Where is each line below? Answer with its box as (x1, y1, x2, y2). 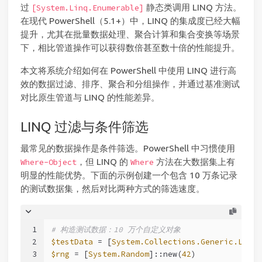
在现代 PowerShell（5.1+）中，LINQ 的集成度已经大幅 (20, 16, 240, 26)
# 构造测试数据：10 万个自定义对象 (50, 225, 181, 235)
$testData (50, 237, 93, 247)
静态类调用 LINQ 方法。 (144, 2, 242, 13)
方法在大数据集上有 (154, 157, 235, 167)
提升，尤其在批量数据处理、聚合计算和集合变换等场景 (20, 29, 240, 40)
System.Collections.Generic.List (111, 237, 257, 247)
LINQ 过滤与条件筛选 (20, 119, 149, 135)
